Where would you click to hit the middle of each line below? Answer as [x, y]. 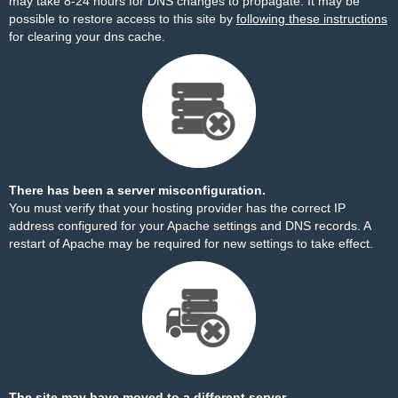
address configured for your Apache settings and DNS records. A [190, 226]
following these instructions [312, 19]
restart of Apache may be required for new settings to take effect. [191, 243]
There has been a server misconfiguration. [137, 190]
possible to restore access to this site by [123, 19]
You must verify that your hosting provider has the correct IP [177, 208]
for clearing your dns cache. [87, 36]
